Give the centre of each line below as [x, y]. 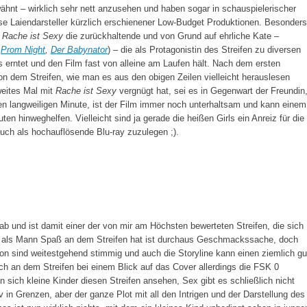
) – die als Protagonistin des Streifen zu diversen [204, 49]
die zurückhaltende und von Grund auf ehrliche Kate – [171, 36]
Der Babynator [79, 49]
